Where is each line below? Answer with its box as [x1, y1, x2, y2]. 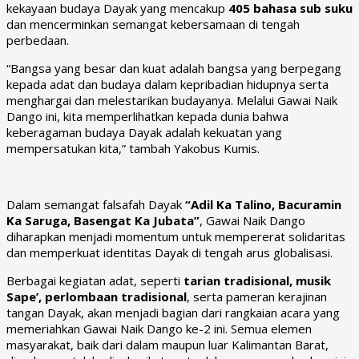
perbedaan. [6, 31, 69, 48]
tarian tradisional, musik [184, 272, 331, 288]
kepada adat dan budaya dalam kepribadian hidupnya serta [6, 75, 329, 92]
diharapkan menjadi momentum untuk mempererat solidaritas [6, 228, 345, 244]
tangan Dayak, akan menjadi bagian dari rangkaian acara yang [6, 304, 340, 321]
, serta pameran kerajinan [187, 288, 327, 305]
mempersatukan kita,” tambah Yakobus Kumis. [6, 139, 260, 156]
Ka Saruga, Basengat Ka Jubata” [6, 212, 200, 228]
